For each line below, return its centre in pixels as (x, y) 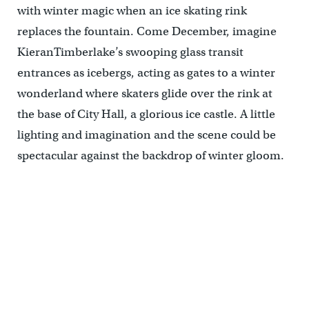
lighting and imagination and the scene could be (146, 135)
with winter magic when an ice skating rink (132, 11)
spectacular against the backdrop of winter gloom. (150, 156)
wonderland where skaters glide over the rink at (144, 93)
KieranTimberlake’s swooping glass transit (130, 52)
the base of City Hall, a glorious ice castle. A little (146, 114)
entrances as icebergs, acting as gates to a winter (146, 73)
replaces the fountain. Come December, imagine (147, 31)
